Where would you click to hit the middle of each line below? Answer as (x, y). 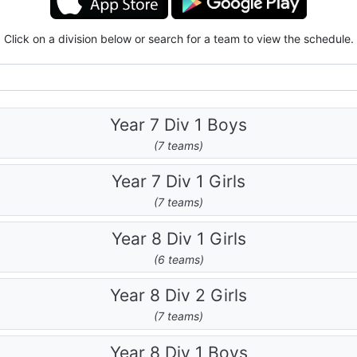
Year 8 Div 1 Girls (178, 238)
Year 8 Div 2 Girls (178, 296)
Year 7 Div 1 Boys (178, 124)
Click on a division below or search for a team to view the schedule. (178, 39)
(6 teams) (178, 259)
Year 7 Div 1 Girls (178, 182)
